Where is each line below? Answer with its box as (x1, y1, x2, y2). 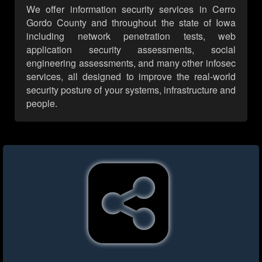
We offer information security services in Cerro (26, 2, 236, 16)
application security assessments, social (26, 43, 236, 57)
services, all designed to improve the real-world (26, 70, 236, 84)
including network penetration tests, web (26, 29, 236, 43)
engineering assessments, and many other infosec (26, 56, 236, 70)
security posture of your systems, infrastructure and (26, 83, 236, 97)
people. (26, 96, 57, 111)
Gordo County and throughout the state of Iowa (26, 16, 236, 30)
